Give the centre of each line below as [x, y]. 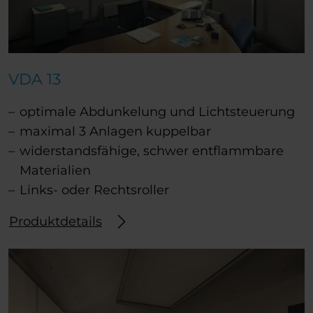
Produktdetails [56, 222]
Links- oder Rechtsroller [94, 190]
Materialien [55, 171]
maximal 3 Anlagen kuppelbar [115, 132]
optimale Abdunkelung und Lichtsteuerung [157, 112]
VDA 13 [35, 79]
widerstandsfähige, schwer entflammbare [152, 151]
